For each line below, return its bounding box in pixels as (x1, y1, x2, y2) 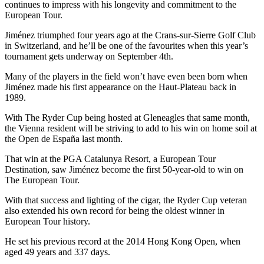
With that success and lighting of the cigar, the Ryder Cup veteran (5, 194, 247, 205)
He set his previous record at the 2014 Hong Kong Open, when (5, 236, 240, 246)
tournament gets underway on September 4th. (5, 51, 173, 61)
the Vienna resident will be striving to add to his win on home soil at (5, 123, 257, 133)
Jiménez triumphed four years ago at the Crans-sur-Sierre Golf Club (5, 29, 256, 40)
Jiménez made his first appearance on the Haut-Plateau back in (5, 81, 236, 92)
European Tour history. (5, 216, 90, 226)
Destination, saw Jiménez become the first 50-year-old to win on (5, 164, 243, 174)
